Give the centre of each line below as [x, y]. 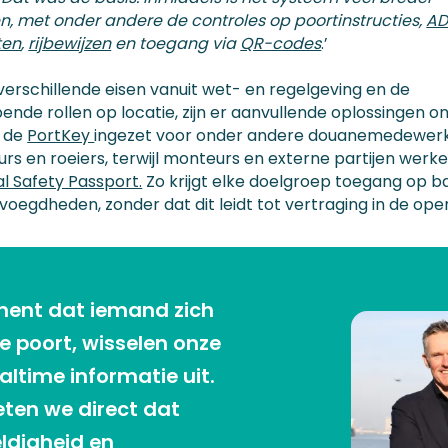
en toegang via [176, 43]
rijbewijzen [70, 43]
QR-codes [281, 43]
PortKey [61, 135]
